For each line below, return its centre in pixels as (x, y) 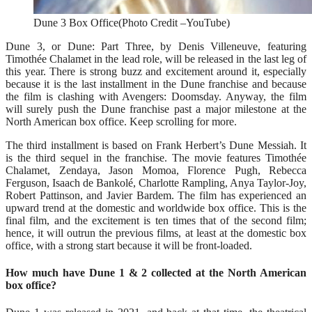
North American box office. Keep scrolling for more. (121, 121)
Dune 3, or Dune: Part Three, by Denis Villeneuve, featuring (156, 46)
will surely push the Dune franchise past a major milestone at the (156, 109)
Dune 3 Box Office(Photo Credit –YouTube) (132, 22)
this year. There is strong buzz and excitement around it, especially (156, 71)
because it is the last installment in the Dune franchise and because (156, 84)
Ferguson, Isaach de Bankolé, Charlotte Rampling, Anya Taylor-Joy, (156, 182)
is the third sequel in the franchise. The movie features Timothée (156, 157)
